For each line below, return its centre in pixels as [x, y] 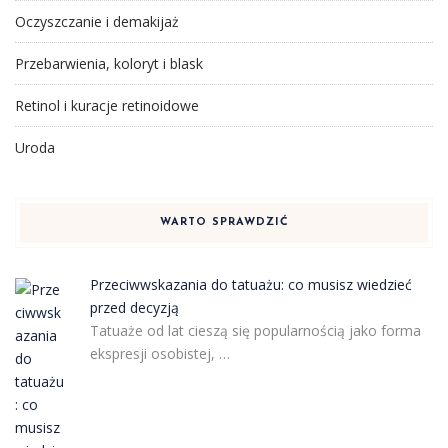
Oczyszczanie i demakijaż [97, 21]
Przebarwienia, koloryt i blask [109, 63]
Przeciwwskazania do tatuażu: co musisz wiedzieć [250, 284]
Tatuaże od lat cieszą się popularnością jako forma [255, 330]
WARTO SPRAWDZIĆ [224, 222]
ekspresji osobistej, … [159, 353]
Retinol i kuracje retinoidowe [107, 105]
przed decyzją [134, 307]
